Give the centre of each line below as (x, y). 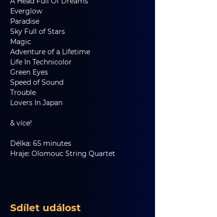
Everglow (29, 11)
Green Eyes (32, 72)
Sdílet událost (46, 208)
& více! (21, 123)
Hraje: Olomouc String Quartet (63, 154)
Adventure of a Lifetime (55, 52)
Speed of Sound (42, 82)
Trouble (28, 93)
